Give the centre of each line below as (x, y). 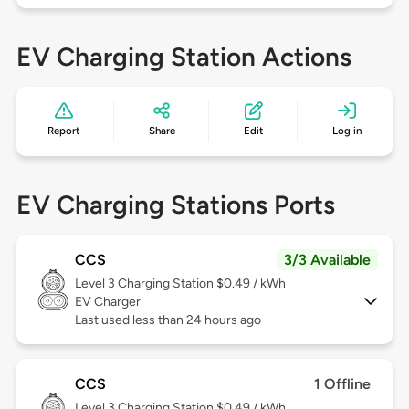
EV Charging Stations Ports (175, 205)
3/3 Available (328, 260)
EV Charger (107, 302)
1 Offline (343, 384)
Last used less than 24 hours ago (168, 320)
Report (64, 131)
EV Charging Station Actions (184, 57)
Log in (346, 131)
